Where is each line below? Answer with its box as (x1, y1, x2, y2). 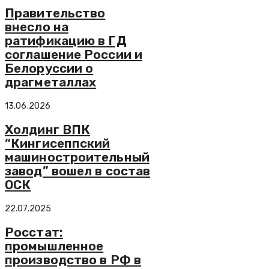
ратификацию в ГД (5, 33, 127, 49)
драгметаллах (5, 74, 97, 90)
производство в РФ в (5, 252, 141, 268)
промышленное (5, 238, 104, 254)
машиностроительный (5, 150, 150, 165)
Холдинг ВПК (5, 122, 91, 138)
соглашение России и (5, 47, 142, 62)
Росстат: (5, 225, 63, 240)
